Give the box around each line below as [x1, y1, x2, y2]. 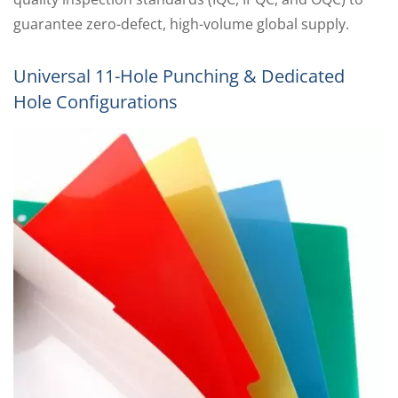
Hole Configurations [13, 90, 178, 115]
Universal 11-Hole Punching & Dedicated [13, 64, 345, 89]
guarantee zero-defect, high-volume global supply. [13, 14, 349, 35]
